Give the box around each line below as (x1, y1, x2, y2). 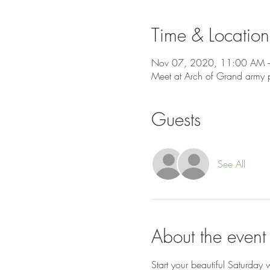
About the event (151, 224, 266, 248)
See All (217, 157, 245, 171)
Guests (151, 107, 201, 131)
